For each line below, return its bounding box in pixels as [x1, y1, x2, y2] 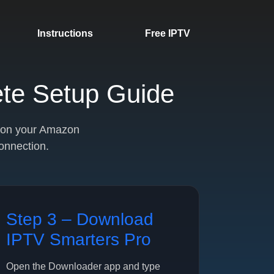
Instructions [37, 28, 93, 39]
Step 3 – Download [6, 210, 154, 229]
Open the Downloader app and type [6, 261, 161, 272]
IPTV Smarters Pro [6, 230, 152, 249]
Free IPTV [144, 28, 190, 39]
